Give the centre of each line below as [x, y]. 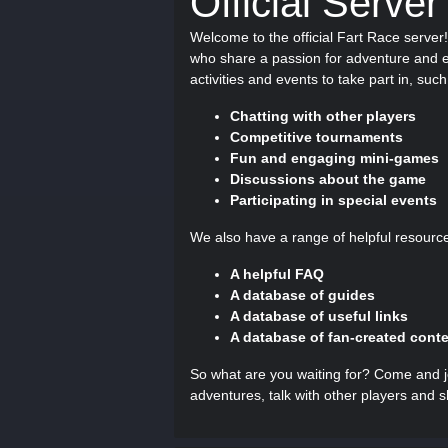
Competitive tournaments [316, 137]
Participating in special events [333, 200]
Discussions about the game [328, 179]
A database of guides [302, 295]
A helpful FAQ [277, 274]
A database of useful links [319, 316]
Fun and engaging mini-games [334, 158]
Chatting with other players [323, 116]
